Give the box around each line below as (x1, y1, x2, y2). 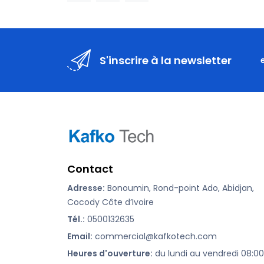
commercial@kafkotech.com (93, 230, 217, 243)
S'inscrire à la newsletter (100, 52, 232, 68)
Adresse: (67, 182, 105, 194)
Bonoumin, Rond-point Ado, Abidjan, (105, 182, 254, 194)
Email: (67, 230, 93, 243)
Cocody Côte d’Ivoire (67, 196, 154, 209)
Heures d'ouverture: (67, 247, 153, 260)
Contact (67, 161, 113, 177)
